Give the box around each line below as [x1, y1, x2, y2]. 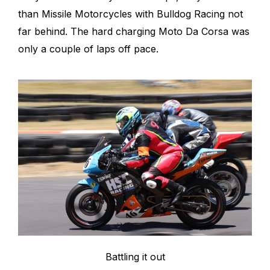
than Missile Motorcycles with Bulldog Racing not [18, 7, 243, 20]
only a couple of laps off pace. [18, 42, 159, 55]
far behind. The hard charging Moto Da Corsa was [18, 25, 250, 37]
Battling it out [105, 251, 165, 263]
